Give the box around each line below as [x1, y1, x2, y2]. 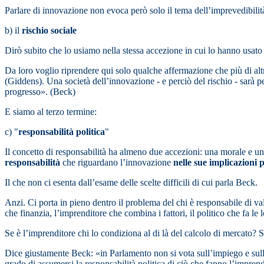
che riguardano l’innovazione [60, 157, 173, 168]
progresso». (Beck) [5, 87, 75, 97]
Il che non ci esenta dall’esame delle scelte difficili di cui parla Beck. [5, 177, 258, 188]
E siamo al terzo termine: [5, 107, 97, 117]
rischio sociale [22, 25, 77, 36]
